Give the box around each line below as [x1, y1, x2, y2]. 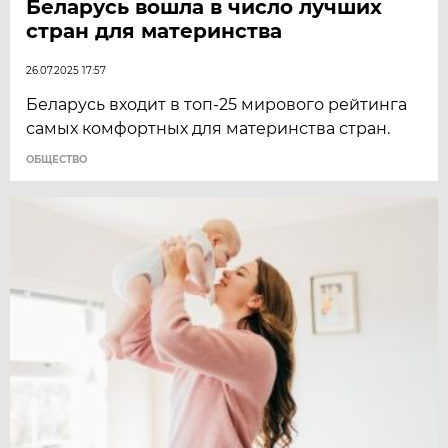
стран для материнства [26, 19, 283, 44]
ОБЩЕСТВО [26, 153, 88, 167]
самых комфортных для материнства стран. [26, 119, 391, 139]
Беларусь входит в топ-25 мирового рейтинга [26, 95, 408, 115]
